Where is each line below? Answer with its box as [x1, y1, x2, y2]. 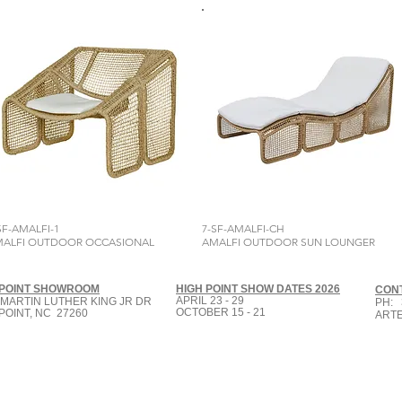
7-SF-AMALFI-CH [202, 222, 284, 235]
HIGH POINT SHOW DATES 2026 [176, 283, 340, 295]
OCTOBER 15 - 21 [176, 306, 268, 319]
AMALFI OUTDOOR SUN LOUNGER [202, 235, 375, 249]
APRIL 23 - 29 [176, 294, 244, 307]
